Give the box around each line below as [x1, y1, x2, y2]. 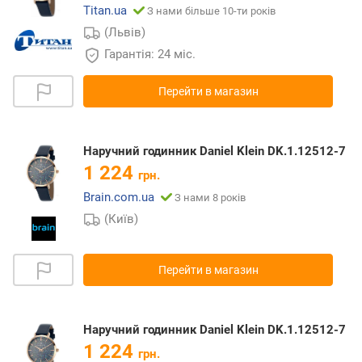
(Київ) [104, 212, 139, 227]
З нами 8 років [175, 192, 246, 204]
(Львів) [104, 25, 146, 40]
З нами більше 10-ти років [147, 5, 276, 18]
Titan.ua [83, 3, 127, 19]
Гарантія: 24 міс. [104, 47, 199, 62]
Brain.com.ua [83, 190, 154, 205]
